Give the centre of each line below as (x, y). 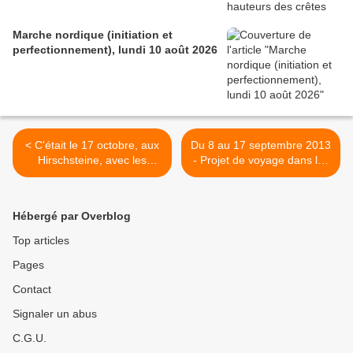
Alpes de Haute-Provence (261, 175)
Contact (32, 290)
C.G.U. (30, 338)
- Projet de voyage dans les (261, 160)
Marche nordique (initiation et (93, 35)
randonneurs (92, 175)
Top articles (41, 241)
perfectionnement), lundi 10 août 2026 (115, 50)
